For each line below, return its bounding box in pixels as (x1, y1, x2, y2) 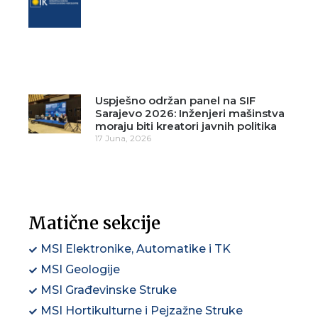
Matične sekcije (28, 212, 160, 235)
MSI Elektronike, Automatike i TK (40, 242, 231, 256)
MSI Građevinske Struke (40, 283, 177, 297)
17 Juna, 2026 (94, 132, 151, 143)
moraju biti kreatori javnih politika (94, 119, 277, 133)
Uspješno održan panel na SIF (94, 93, 256, 107)
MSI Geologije (40, 263, 120, 277)
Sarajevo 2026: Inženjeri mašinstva (94, 106, 285, 120)
